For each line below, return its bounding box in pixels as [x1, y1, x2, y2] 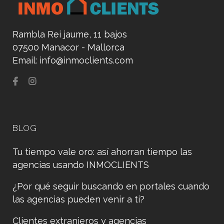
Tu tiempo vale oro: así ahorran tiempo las [12, 146, 192, 157]
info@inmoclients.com [39, 55, 133, 65]
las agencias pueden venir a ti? [12, 194, 144, 204]
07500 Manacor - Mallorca [12, 42, 124, 52]
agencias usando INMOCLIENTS [12, 159, 149, 170]
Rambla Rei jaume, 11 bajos [12, 29, 127, 39]
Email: [12, 55, 39, 65]
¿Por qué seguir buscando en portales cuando [12, 181, 209, 191]
